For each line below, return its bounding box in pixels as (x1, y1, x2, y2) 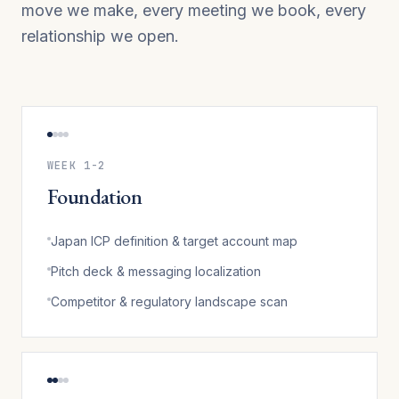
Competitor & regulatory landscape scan (51, 293, 288, 309)
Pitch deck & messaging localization (51, 263, 261, 279)
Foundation (47, 182, 142, 210)
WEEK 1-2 (47, 158, 106, 173)
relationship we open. (21, 26, 179, 45)
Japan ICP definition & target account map (51, 232, 297, 248)
